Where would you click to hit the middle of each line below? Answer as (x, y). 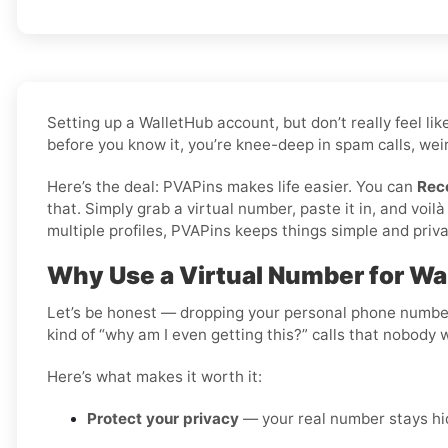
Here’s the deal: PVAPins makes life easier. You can (232, 187)
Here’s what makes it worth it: (154, 377)
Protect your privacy (163, 419)
